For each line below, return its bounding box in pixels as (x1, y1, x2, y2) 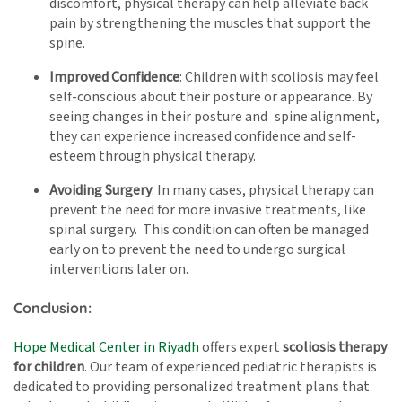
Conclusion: (13, 299, 92, 318)
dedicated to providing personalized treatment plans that (13, 376, 370, 397)
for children (13, 356, 84, 377)
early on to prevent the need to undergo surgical (49, 240, 345, 260)
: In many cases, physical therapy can (152, 180, 374, 201)
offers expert (199, 336, 280, 357)
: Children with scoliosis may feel (179, 67, 379, 88)
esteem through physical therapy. (49, 146, 256, 167)
